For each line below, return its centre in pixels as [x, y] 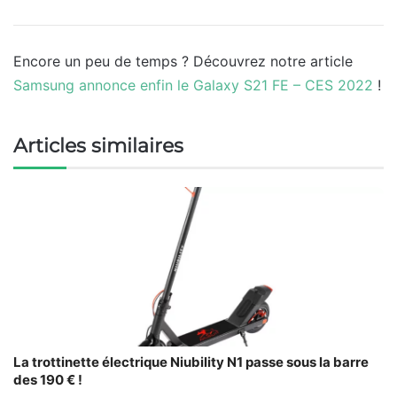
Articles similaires [98, 145]
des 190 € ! [48, 379]
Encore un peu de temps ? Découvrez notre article [183, 61]
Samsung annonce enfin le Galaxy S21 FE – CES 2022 [193, 85]
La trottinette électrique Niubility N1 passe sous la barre [191, 362]
